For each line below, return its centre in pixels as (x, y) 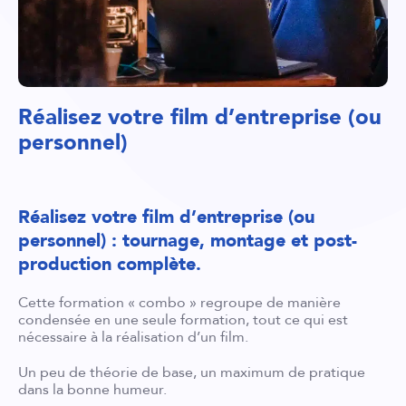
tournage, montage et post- (240, 240)
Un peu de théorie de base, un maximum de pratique (192, 372)
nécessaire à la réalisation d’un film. (133, 337)
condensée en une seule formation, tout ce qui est (183, 319)
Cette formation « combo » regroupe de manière (179, 302)
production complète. (110, 264)
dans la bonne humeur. (92, 389)
